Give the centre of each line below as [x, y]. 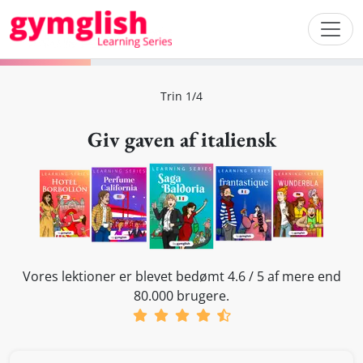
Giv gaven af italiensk [181, 139]
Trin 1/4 [181, 96]
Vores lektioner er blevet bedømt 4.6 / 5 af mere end [181, 276]
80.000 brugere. [181, 295]
